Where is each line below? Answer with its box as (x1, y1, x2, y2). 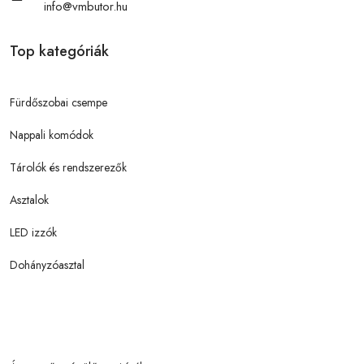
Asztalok (10, 192, 49, 208)
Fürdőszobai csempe (10, 94, 107, 110)
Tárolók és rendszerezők (10, 159, 127, 175)
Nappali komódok (10, 127, 93, 143)
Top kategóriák (10, 41, 109, 62)
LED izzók (10, 224, 57, 240)
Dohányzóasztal (10, 257, 84, 273)
